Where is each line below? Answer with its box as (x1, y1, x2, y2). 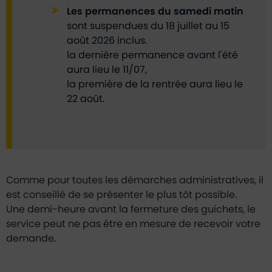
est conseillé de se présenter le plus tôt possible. (6, 190, 237, 200)
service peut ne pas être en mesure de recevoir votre (6, 219, 260, 229)
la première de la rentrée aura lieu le (67, 80, 243, 89)
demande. (6, 234, 56, 243)
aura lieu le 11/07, (67, 65, 147, 75)
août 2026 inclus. (67, 36, 147, 46)
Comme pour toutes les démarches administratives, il (6, 175, 263, 185)
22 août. (67, 94, 104, 104)
